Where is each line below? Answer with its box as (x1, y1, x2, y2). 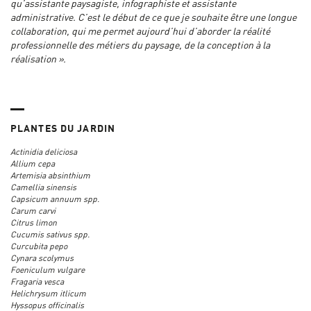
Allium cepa (10, 160, 55, 169)
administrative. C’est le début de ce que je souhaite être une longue (10, 13, 296, 24)
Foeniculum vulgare (10, 267, 85, 276)
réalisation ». (10, 55, 66, 65)
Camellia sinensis (10, 184, 76, 193)
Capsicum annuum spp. (10, 196, 99, 205)
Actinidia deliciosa (10, 149, 77, 158)
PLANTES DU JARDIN (10, 124, 116, 135)
